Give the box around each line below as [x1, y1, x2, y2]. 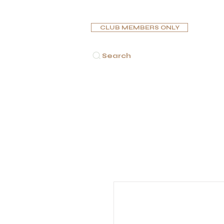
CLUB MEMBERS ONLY [99, 24, 179, 31]
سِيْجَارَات [128, 96, 151, 103]
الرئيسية [92, 96, 113, 103]
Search [102, 51, 131, 60]
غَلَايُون [166, 96, 182, 103]
